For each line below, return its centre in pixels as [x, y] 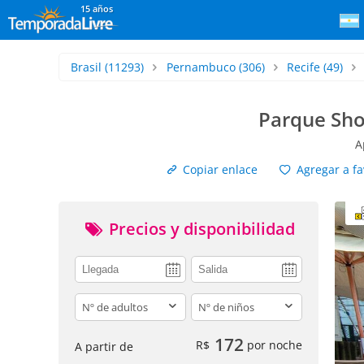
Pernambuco [201, 67]
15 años [97, 9]
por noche [273, 344]
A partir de [104, 346]
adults [93, 301]
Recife [304, 67]
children [214, 301]
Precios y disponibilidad [200, 229]
